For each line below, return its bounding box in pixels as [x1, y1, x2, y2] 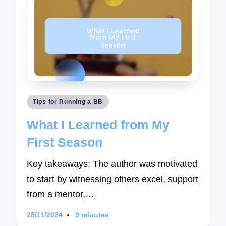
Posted [26, 96, 52, 106]
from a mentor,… [27, 189, 95, 200]
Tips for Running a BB [33, 98, 103, 106]
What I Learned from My [27, 117, 170, 132]
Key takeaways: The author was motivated [27, 159, 198, 169]
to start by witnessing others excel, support [27, 174, 199, 185]
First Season [27, 135, 103, 149]
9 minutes [75, 211, 109, 219]
